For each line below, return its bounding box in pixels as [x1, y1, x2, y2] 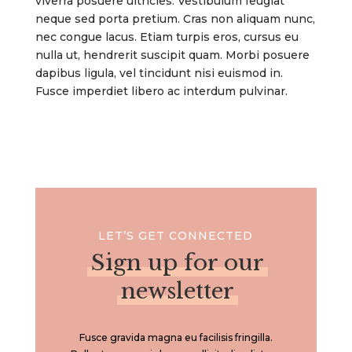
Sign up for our [91, 248, 265, 277]
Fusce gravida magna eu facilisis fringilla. [79, 331, 273, 343]
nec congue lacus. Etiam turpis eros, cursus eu [35, 29, 299, 44]
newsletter [121, 277, 235, 305]
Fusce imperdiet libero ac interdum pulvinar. [35, 83, 288, 98]
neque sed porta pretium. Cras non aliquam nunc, [35, 11, 315, 26]
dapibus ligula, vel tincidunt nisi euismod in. [35, 65, 283, 80]
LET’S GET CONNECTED [98, 228, 254, 243]
